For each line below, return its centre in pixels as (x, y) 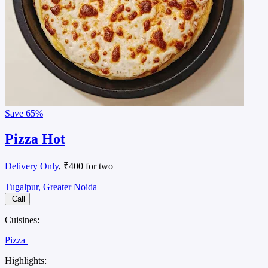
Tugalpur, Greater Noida (51, 187)
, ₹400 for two (86, 166)
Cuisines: (22, 220)
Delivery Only (32, 166)
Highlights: (26, 260)
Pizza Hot (35, 138)
